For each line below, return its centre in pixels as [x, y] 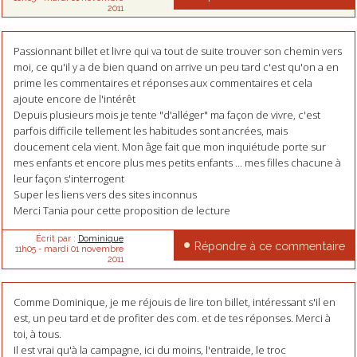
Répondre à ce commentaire [269, 245]
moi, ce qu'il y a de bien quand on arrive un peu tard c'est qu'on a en [176, 67]
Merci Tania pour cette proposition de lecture [122, 210]
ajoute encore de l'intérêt [74, 98]
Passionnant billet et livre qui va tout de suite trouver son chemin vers [177, 51]
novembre [102, 249]
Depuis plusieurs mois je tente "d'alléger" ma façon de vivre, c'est [167, 114]
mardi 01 [61, 249]
